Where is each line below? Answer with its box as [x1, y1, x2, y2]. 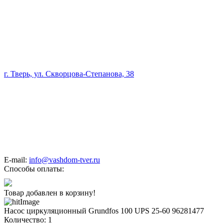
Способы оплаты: [4, 164, 64, 173]
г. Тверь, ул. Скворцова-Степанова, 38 [4, 69, 134, 78]
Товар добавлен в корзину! [4, 188, 95, 197]
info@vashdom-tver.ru [29, 155, 100, 164]
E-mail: [4, 155, 27, 164]
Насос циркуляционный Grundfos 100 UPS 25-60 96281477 [4, 206, 204, 215]
